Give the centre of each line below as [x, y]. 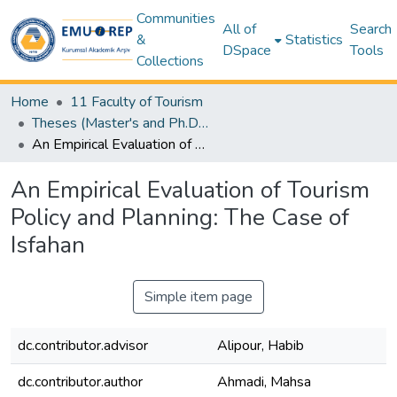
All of [239, 29]
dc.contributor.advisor [83, 346]
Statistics [314, 40]
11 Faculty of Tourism [136, 102]
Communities [175, 19]
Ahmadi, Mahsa [264, 382]
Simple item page [198, 297]
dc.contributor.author [80, 382]
